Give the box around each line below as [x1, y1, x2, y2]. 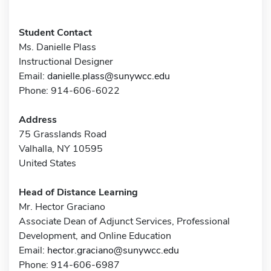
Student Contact [19, 25, 92, 39]
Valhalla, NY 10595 [19, 142, 103, 155]
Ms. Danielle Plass [19, 40, 96, 54]
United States [19, 156, 76, 170]
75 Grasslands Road [19, 127, 106, 141]
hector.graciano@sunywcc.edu [47, 243, 179, 257]
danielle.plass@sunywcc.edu [47, 69, 170, 83]
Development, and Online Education [19, 229, 171, 243]
